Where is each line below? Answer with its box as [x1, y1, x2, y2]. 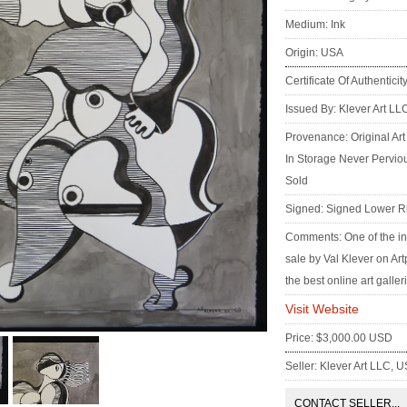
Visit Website [285, 302, 359, 316]
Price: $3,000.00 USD [285, 332, 392, 344]
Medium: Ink [285, 18, 345, 31]
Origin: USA [285, 46, 343, 59]
